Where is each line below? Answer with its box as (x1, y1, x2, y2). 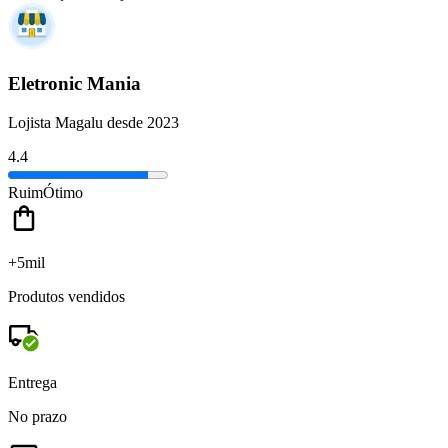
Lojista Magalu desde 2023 (8, 113, 179, 131)
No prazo (8, 407, 67, 425)
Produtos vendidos (8, 287, 125, 305)
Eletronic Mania (8, 73, 141, 95)
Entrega (8, 373, 57, 391)
